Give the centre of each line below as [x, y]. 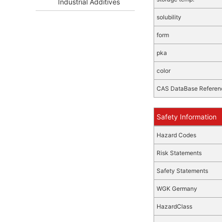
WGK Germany [177, 189]
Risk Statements [180, 153]
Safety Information [186, 117]
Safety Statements [183, 171]
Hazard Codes [177, 135]
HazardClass [175, 206]
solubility [169, 17]
